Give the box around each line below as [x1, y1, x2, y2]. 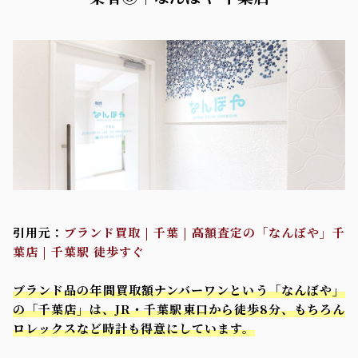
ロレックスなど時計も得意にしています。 [13, 319, 255, 336]
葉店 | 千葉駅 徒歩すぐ [13, 242, 145, 260]
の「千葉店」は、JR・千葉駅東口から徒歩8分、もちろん [13, 300, 345, 317]
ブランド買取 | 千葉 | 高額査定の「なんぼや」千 [64, 223, 345, 241]
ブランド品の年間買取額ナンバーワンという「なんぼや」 [13, 280, 345, 298]
